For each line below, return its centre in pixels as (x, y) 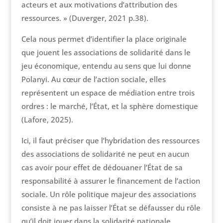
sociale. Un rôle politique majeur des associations (109, 194)
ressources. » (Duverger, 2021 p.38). (85, 18)
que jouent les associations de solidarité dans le (106, 53)
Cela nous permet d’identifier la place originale (104, 39)
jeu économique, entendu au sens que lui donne (106, 66)
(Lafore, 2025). (47, 120)
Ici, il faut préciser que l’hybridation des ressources (110, 141)
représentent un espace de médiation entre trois (108, 93)
